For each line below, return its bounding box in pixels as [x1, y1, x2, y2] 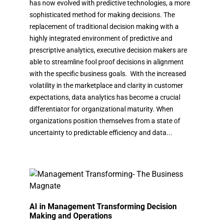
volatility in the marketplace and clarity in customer [29, 81, 183, 89]
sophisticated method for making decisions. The [29, 10, 175, 19]
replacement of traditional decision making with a [29, 22, 179, 30]
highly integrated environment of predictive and [29, 34, 172, 42]
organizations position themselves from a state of [29, 116, 180, 125]
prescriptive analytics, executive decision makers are [29, 46, 187, 54]
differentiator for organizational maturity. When [29, 105, 173, 113]
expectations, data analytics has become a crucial [29, 93, 180, 101]
